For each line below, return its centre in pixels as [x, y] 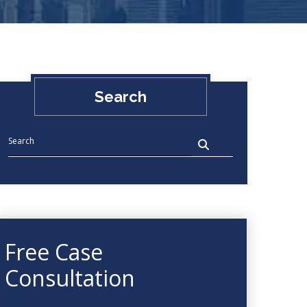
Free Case [54, 252]
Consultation [70, 278]
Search [120, 97]
